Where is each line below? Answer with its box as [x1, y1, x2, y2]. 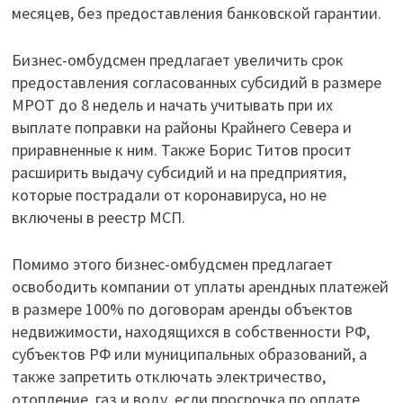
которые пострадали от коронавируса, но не [11, 184, 327, 205]
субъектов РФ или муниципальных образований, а [11, 344, 367, 364]
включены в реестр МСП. [11, 207, 185, 228]
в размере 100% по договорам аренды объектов [11, 299, 353, 319]
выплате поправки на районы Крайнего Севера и [11, 117, 352, 138]
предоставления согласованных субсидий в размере [11, 72, 381, 93]
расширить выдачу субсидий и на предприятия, [11, 162, 346, 183]
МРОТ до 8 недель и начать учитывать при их [11, 94, 333, 115]
